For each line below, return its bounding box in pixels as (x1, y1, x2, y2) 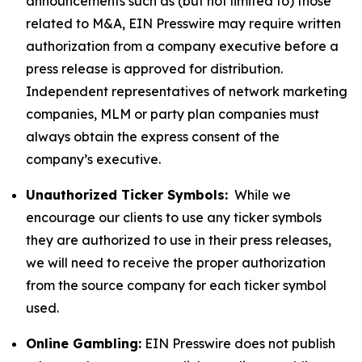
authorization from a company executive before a (26, 38, 339, 54)
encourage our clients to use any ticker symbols (26, 209, 322, 225)
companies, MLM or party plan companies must (26, 106, 319, 122)
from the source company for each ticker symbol (26, 277, 326, 293)
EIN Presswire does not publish (141, 335, 335, 351)
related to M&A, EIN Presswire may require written (26, 15, 341, 32)
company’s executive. (26, 151, 161, 167)
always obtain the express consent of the (26, 128, 280, 145)
